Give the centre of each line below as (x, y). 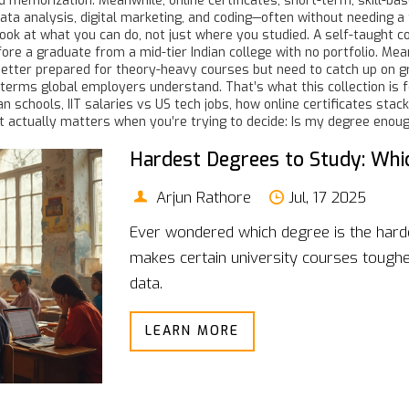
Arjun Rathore (201, 197)
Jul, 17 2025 (327, 197)
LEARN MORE (192, 330)
